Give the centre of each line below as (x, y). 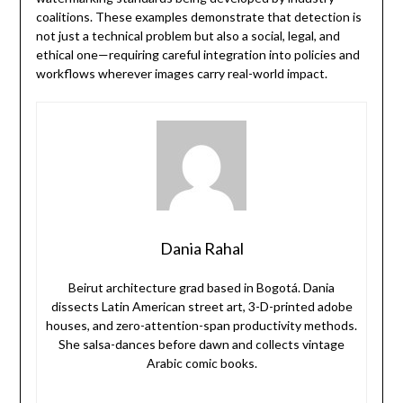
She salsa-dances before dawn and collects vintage (201, 345)
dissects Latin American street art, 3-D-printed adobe (201, 307)
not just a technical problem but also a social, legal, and (188, 36)
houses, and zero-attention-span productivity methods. (201, 326)
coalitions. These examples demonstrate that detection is (198, 17)
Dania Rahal (201, 249)
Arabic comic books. (201, 363)
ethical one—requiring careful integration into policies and (197, 55)
